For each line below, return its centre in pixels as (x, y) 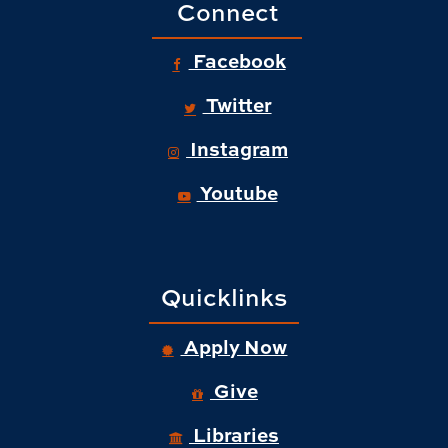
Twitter (237, 105)
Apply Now (234, 346)
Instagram (237, 149)
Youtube (237, 193)
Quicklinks (223, 297)
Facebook (237, 61)
